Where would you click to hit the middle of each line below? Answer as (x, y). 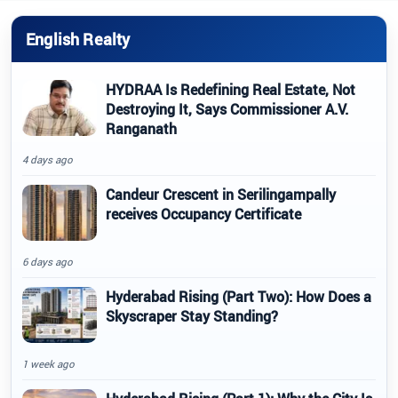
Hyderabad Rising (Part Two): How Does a (239, 297)
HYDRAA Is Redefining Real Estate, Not (231, 90)
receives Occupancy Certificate (203, 215)
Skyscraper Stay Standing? (192, 317)
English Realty (78, 39)
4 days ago (48, 160)
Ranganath (141, 129)
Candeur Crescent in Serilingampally (221, 195)
